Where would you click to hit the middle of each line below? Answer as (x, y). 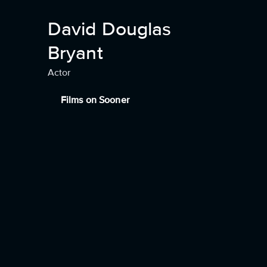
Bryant (75, 53)
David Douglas (110, 30)
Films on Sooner (95, 100)
